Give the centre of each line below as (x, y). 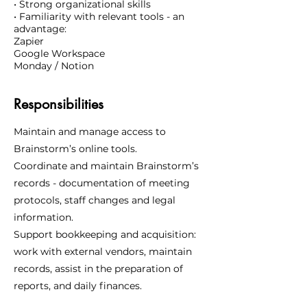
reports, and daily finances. (78, 286)
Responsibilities (59, 104)
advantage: (40, 29)
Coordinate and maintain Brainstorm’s (106, 166)
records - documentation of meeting (102, 183)
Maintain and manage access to (90, 132)
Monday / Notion (54, 66)
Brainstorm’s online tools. (75, 149)
